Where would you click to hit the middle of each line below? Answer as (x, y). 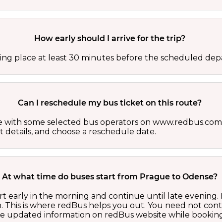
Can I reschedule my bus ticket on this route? (110, 103)
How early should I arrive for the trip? (110, 39)
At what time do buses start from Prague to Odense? (110, 177)
